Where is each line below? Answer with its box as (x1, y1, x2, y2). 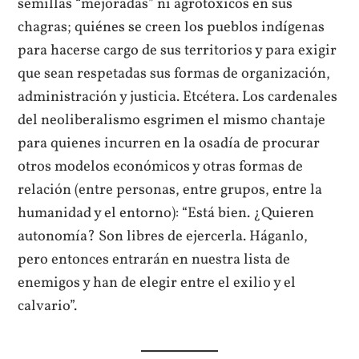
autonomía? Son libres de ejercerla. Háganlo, (18, 226, 309, 248)
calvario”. (18, 296, 78, 317)
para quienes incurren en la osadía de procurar (18, 133, 321, 155)
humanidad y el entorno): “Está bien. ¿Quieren (18, 203, 315, 224)
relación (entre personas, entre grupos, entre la (18, 179, 323, 201)
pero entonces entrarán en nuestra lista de (18, 249, 291, 271)
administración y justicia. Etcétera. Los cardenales (18, 87, 338, 108)
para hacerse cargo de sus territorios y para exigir (18, 40, 337, 62)
